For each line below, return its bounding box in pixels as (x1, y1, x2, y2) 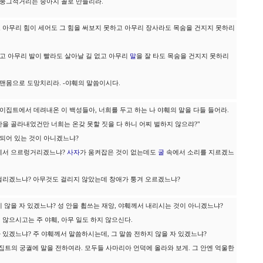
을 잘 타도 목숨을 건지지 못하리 (136, 53, 229, 59)
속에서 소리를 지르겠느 (164, 149, 234, 156)
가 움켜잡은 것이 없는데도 (80, 149, 158, 156)
